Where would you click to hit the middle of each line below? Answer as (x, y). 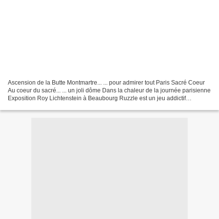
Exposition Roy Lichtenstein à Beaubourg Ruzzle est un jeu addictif (97, 98)
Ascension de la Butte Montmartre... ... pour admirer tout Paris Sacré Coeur (106, 82)
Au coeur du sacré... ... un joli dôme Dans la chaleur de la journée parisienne (109, 90)
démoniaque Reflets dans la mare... (55, 106)
